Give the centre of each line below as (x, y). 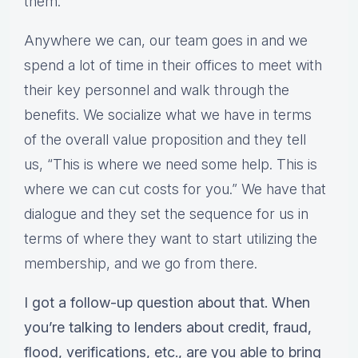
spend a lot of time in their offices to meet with (173, 66)
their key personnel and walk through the (157, 90)
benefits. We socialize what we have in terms (168, 115)
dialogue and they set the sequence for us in (166, 214)
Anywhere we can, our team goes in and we (166, 41)
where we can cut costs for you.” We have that (175, 189)
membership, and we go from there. (141, 264)
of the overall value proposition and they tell (165, 140)
